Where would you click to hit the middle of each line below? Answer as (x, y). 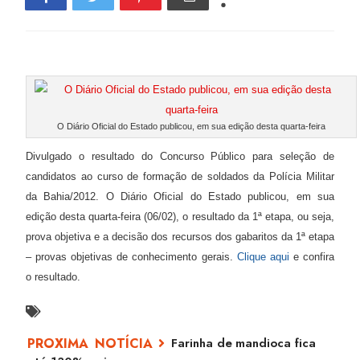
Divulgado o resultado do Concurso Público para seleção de (180, 156)
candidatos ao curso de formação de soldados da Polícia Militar (180, 176)
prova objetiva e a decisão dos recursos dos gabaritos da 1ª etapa (180, 236)
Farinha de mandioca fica (243, 343)
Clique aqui (265, 256)
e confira (314, 256)
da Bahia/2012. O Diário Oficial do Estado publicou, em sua (180, 196)
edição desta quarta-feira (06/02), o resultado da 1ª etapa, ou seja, (180, 216)
